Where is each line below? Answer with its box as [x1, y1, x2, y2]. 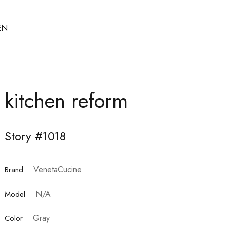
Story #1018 [4, 127, 66, 145]
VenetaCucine [33, 163, 82, 175]
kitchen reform [4, 86, 128, 116]
